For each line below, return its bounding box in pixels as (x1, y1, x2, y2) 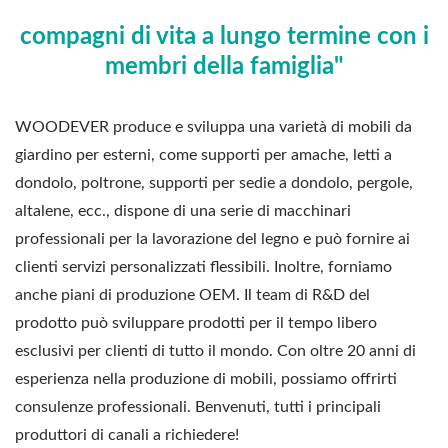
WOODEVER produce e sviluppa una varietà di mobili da (15, 118, 412, 135)
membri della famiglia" (105, 54, 343, 79)
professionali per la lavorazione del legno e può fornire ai (15, 230, 410, 247)
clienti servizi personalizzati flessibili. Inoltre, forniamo (15, 258, 392, 275)
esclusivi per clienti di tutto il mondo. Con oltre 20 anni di (15, 342, 416, 359)
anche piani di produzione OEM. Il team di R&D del (15, 286, 370, 303)
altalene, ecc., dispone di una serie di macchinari (15, 202, 351, 219)
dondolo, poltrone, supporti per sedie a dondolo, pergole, (15, 174, 413, 191)
